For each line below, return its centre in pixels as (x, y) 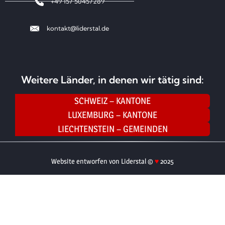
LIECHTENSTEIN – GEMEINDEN (113, 129)
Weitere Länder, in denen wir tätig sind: (113, 80)
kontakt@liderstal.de (78, 28)
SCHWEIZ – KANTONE (113, 100)
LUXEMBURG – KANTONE (113, 115)
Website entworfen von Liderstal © (103, 161)
